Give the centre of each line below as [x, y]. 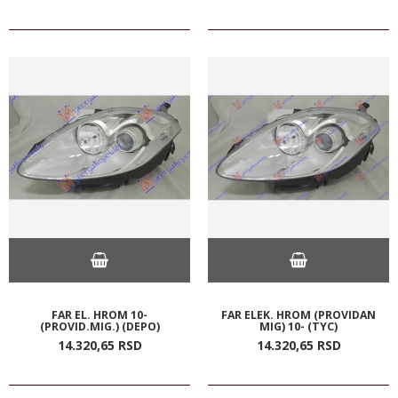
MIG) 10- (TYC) [298, 326]
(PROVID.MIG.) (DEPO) [99, 326]
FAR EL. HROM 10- [99, 314]
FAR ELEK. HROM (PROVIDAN [298, 314]
